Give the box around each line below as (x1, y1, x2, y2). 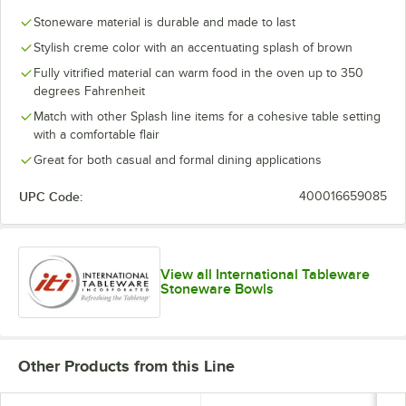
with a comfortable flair (34, 127, 159, 141)
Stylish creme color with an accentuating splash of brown (34, 40, 353, 54)
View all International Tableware (159, 266, 370, 284)
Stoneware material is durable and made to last (34, 14, 295, 29)
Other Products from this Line (18, 357, 235, 375)
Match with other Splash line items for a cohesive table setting (34, 109, 381, 123)
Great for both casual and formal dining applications (34, 152, 322, 167)
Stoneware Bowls (159, 281, 274, 298)
